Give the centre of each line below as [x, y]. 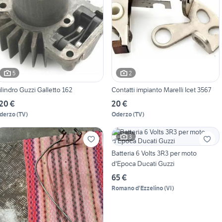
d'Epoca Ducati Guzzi [143, 164]
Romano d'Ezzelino [137, 188]
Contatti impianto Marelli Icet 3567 [161, 90]
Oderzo [121, 114]
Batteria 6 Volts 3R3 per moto [154, 153]
